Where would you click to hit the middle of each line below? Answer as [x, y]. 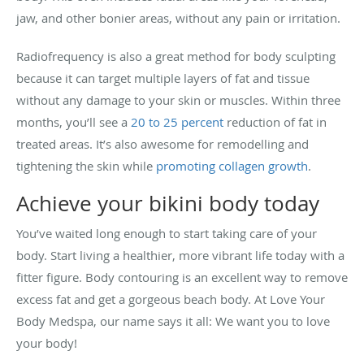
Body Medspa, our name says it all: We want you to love [173, 321]
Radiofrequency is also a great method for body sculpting [176, 56]
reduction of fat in [275, 122]
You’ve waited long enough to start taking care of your [167, 234]
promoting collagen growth [232, 166]
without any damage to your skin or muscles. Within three [178, 100]
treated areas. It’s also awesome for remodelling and [162, 144]
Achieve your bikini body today [168, 204]
